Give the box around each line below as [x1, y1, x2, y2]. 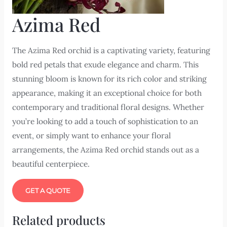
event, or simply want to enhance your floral [12, 130, 171, 141]
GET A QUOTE [25, 186, 70, 195]
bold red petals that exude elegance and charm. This [12, 59, 199, 70]
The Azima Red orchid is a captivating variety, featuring [12, 45, 210, 56]
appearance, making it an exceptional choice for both [12, 88, 202, 98]
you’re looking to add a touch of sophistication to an [12, 116, 198, 127]
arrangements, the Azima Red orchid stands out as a [12, 144, 199, 155]
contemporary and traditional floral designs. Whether [12, 102, 204, 112]
